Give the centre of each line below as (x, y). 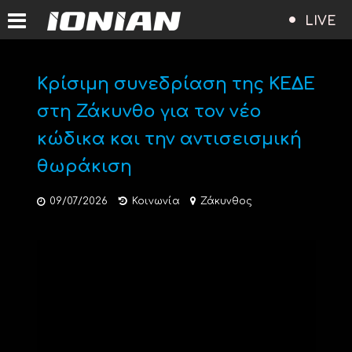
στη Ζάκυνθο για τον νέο (149, 112)
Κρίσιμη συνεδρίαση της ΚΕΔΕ (176, 84)
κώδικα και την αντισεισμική (169, 139)
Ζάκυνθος (226, 201)
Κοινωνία (156, 201)
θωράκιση (84, 167)
